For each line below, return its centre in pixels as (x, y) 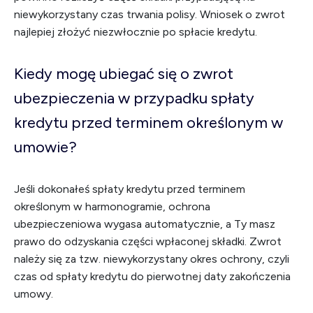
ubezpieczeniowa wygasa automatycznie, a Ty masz (145, 224)
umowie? (45, 147)
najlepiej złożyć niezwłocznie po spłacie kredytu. (136, 32)
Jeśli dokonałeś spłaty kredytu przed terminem (130, 189)
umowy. (34, 294)
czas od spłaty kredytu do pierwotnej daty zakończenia (152, 276)
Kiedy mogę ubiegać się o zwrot (124, 74)
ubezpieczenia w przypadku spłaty (134, 98)
